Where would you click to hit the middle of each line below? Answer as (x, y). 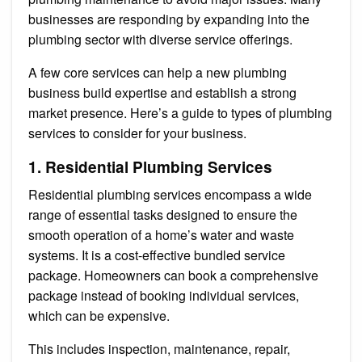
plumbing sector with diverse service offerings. (162, 39)
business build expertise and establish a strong (162, 92)
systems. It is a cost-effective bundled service (157, 255)
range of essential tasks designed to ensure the (163, 214)
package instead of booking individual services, (164, 295)
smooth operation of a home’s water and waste (161, 234)
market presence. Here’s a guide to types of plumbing (180, 112)
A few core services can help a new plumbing (158, 72)
